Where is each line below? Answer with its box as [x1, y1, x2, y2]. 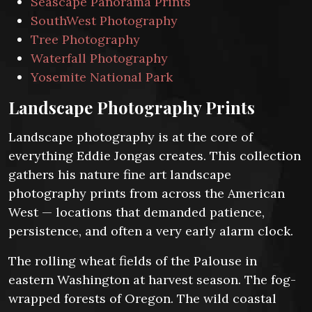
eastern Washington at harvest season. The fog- [8, 272, 296, 288]
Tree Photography [31, 31, 140, 47]
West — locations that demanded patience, [8, 204, 265, 220]
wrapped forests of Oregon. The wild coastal [8, 290, 276, 306]
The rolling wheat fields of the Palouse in [8, 253, 257, 269]
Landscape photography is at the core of [8, 129, 253, 145]
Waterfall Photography [31, 50, 168, 66]
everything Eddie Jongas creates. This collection [8, 148, 301, 164]
